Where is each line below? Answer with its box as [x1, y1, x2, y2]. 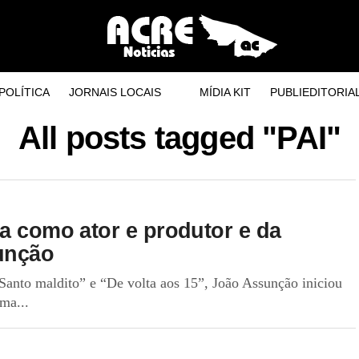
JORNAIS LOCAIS [68, 86, 161, 99]
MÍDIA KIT [199, 86, 251, 99]
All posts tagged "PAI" [18, 120, 341, 155]
